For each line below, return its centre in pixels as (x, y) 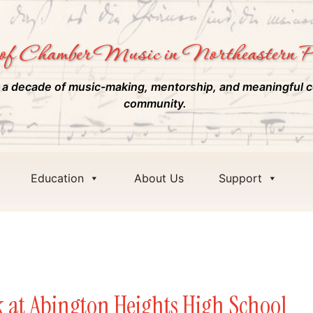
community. (155, 104)
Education (57, 178)
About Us (159, 178)
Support (240, 178)
